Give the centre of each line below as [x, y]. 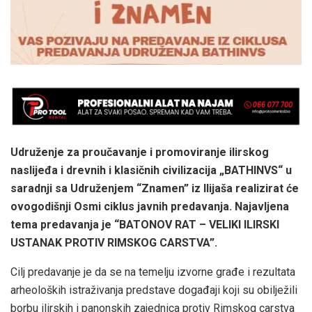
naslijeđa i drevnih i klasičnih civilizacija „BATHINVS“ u [151, 170]
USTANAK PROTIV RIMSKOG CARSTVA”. [114, 242]
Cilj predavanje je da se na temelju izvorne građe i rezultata [153, 272]
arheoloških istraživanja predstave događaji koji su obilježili [154, 290]
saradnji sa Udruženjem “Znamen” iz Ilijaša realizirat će [155, 188]
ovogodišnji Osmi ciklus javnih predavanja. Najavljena [150, 206]
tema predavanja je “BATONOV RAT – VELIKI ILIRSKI [145, 224]
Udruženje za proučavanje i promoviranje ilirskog [140, 152]
